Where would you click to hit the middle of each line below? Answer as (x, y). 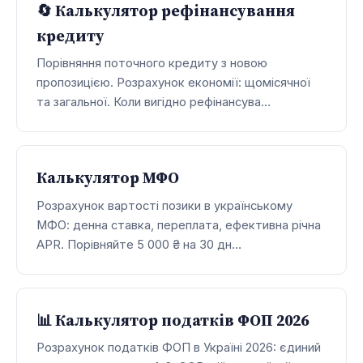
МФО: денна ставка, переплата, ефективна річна (179, 225)
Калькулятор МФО (108, 178)
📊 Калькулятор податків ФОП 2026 (173, 320)
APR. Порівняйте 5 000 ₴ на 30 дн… (139, 244)
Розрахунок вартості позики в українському (164, 205)
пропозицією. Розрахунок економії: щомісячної (173, 83)
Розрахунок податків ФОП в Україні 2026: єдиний (179, 348)
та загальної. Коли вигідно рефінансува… (154, 102)
